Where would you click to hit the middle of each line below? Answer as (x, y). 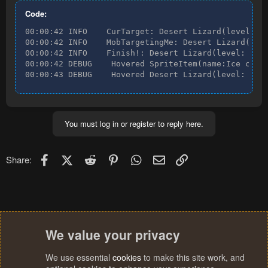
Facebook (71, 158)
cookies (127, 257)
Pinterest (138, 158)
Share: (19, 160)
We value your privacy (113, 234)
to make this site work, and (193, 257)
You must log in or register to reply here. (134, 124)
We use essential (79, 257)
